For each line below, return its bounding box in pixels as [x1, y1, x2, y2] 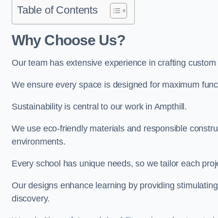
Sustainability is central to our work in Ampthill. [12, 102, 187, 111]
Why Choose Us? [12, 32, 126, 48]
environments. [12, 137, 66, 146]
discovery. [12, 194, 50, 203]
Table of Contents [17, 4, 98, 16]
